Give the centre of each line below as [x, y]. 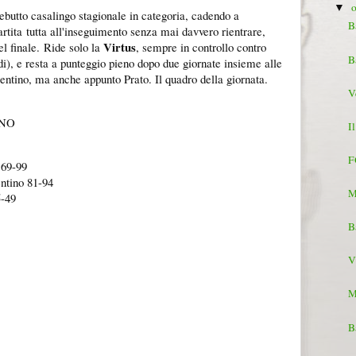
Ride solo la [74, 46]
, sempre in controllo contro [201, 46]
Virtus [120, 46]
